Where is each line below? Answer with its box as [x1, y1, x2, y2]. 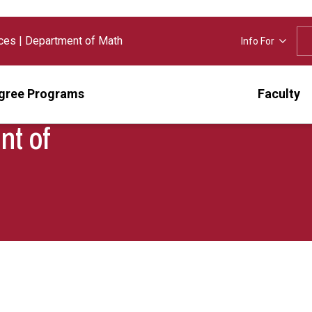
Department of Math [25, 34, 123, 47]
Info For [241, 36, 275, 47]
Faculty [257, 86, 300, 102]
